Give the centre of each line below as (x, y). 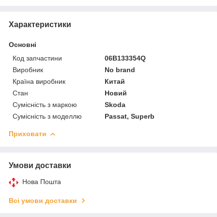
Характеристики (40, 24)
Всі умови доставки (43, 200)
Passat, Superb (130, 116)
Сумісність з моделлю (47, 116)
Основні (23, 44)
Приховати (28, 133)
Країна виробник (39, 81)
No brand (120, 70)
